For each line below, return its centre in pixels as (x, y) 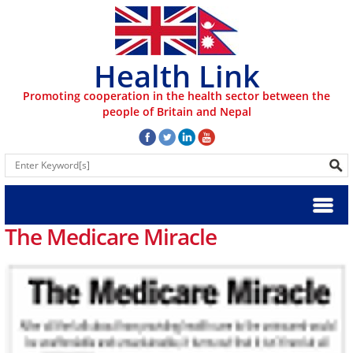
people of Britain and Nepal (176, 111)
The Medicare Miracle (111, 236)
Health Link (176, 76)
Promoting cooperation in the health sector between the (176, 96)
